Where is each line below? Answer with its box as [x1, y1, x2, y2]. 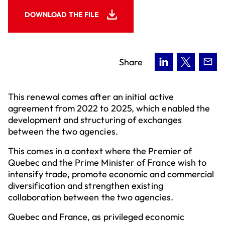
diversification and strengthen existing [8, 180, 163, 191]
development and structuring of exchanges [8, 114, 182, 126]
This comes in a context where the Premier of [8, 145, 192, 157]
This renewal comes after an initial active [8, 91, 174, 102]
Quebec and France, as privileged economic [8, 211, 184, 222]
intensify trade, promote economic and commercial [8, 168, 214, 180]
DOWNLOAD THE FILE [25, 10, 99, 19]
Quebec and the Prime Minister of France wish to [8, 157, 207, 168]
